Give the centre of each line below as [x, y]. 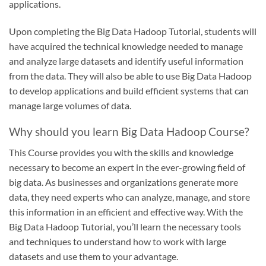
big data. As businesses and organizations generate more [123, 182]
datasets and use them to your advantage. [94, 256]
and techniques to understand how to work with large [118, 241]
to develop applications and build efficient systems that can [129, 90]
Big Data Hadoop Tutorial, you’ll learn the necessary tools [125, 226]
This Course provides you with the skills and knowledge [121, 152]
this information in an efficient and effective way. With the [126, 211]
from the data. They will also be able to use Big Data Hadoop [130, 75]
